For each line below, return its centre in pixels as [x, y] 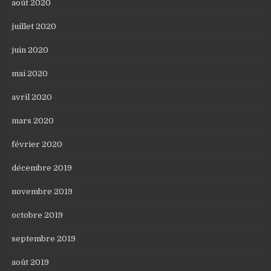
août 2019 [31, 262]
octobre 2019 [38, 215]
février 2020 [37, 144]
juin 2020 [30, 50]
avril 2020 [32, 97]
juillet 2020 [34, 26]
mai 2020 [30, 73]
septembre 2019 [44, 239]
